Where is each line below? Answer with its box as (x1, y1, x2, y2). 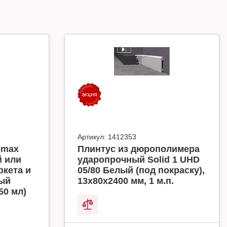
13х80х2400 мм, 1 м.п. (78, 176, 174, 186)
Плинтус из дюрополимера (78, 144, 200, 154)
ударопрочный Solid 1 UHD (78, 155, 200, 165)
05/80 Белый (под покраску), (78, 165, 205, 175)
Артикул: (78, 133, 106, 141)
